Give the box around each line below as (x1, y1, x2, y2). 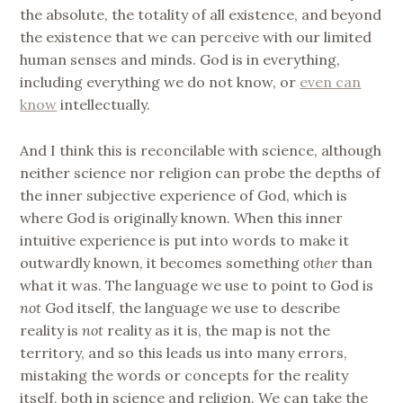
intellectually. (57, 95, 151, 114)
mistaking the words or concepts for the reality (20, 365, 349, 384)
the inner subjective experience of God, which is (20, 185, 348, 204)
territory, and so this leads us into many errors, (20, 343, 348, 362)
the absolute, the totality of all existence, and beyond (20, 5, 382, 24)
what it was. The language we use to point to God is (20, 275, 374, 294)
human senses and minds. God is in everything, (20, 50, 341, 69)
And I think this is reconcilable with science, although (20, 140, 382, 159)
